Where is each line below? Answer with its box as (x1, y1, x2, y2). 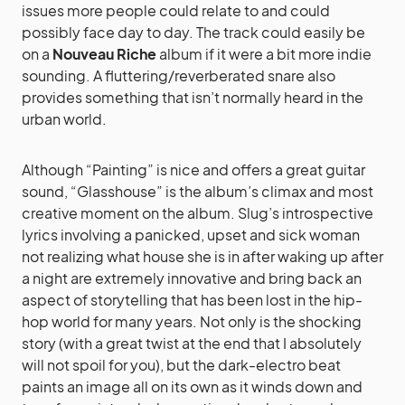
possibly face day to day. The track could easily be (22, 23, 365, 42)
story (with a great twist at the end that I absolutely (22, 334, 362, 353)
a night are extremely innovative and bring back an (22, 268, 362, 287)
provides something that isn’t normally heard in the (22, 88, 363, 107)
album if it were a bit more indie (156, 44, 372, 63)
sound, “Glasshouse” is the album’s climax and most (22, 182, 373, 201)
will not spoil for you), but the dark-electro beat (22, 355, 341, 374)
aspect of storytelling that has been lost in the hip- (22, 290, 363, 309)
